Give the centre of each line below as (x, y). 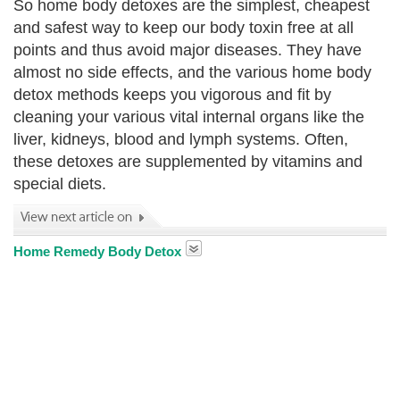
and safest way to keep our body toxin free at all (183, 28)
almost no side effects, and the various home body (192, 72)
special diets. (60, 184)
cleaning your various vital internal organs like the (189, 117)
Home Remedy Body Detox (97, 251)
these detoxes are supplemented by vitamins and (188, 162)
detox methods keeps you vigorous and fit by (172, 95)
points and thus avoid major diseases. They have (187, 50)
